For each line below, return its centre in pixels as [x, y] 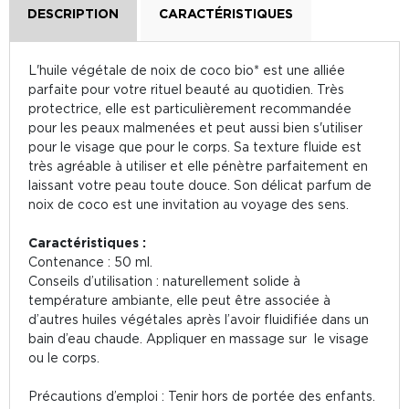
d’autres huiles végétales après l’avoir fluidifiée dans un [199, 319]
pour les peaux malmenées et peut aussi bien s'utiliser [195, 127]
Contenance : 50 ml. [90, 262]
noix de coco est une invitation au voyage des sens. [189, 204]
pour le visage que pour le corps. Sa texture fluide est [195, 147]
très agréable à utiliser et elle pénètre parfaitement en [198, 166]
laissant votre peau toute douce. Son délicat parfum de [200, 185]
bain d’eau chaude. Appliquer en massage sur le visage [199, 338]
